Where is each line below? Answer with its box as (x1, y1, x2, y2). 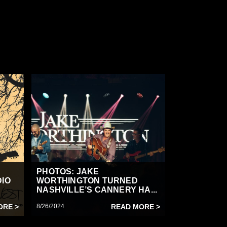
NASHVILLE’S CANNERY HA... (36, 185, 158, 194)
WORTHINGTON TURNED (36, 176, 138, 185)
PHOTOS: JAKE (36, 167, 99, 176)
